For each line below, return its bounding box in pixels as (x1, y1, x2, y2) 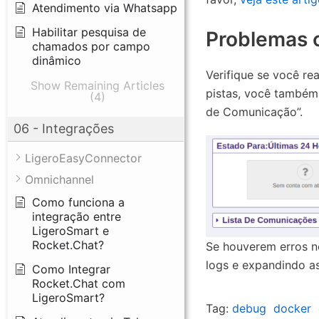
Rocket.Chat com (32, 276, 125, 291)
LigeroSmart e (32, 223, 109, 238)
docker (273, 301, 311, 316)
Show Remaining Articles (30, 78, 164, 93)
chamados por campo (32, 38, 150, 53)
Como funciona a (32, 194, 125, 209)
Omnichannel (25, 172, 94, 187)
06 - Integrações (14, 120, 114, 136)
